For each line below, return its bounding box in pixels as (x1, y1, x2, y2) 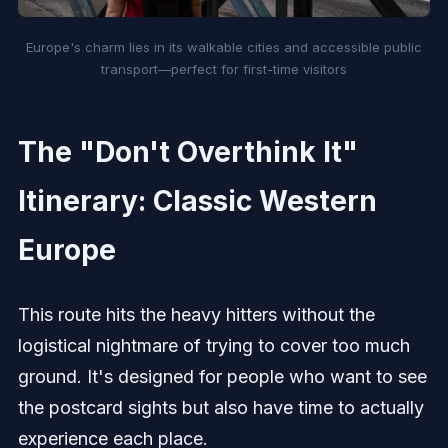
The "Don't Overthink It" (17, 135, 358, 170)
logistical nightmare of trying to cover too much (17, 335, 410, 357)
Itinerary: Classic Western (17, 184, 377, 219)
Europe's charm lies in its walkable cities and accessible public (25, 39, 422, 56)
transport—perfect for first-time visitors (100, 61, 347, 78)
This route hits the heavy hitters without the (17, 304, 375, 326)
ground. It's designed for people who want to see (17, 366, 427, 388)
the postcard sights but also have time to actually (17, 397, 424, 419)
